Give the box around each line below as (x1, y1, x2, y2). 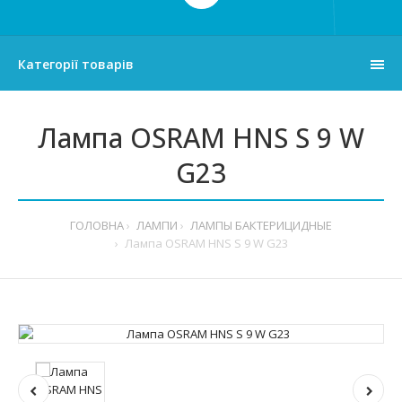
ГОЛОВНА (70, 216, 124, 233)
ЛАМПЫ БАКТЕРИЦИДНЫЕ (190, 216, 332, 233)
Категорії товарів (18, 55, 134, 73)
